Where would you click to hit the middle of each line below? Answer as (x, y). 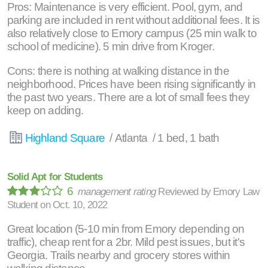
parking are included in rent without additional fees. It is (133, 20)
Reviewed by (186, 192)
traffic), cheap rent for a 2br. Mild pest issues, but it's (126, 242)
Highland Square (66, 138)
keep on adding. (45, 111)
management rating (118, 192)
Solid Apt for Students (55, 176)
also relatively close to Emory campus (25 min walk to (132, 33)
